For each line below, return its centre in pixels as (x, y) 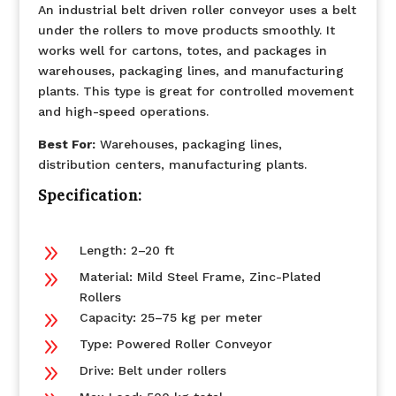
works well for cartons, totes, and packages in (182, 50)
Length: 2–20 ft (126, 250)
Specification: (90, 196)
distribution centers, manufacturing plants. (172, 164)
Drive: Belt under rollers (152, 370)
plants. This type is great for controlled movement (195, 91)
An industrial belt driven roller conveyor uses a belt (197, 10)
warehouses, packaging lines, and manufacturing (190, 71)
